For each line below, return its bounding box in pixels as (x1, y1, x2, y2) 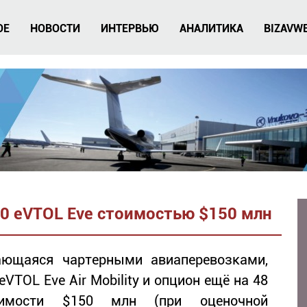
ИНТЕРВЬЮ (101, 22, 159, 35)
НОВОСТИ (30, 22, 80, 35)
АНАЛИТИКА (180, 22, 243, 35)
